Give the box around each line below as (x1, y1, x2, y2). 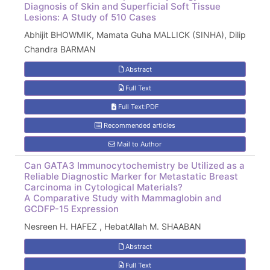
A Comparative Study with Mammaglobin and (24, 192, 221, 204)
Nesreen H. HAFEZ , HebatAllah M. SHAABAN (24, 221, 201, 231)
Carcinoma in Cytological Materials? (24, 181, 183, 193)
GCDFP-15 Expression (24, 203, 119, 215)
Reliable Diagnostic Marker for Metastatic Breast (24, 171, 238, 182)
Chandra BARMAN (24, 44, 96, 54)
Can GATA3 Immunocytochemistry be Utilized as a (24, 160, 245, 171)
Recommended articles (102, 121, 175, 130)
